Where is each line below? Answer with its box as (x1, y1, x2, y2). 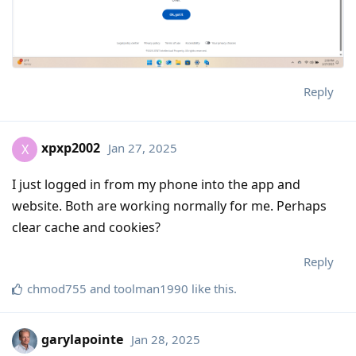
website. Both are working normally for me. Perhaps (12, 196, 327, 215)
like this (188, 280, 234, 296)
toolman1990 (114, 280, 188, 296)
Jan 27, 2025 (108, 140, 177, 157)
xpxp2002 (41, 139, 100, 157)
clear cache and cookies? (12, 218, 161, 236)
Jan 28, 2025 (131, 331, 200, 348)
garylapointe (41, 331, 123, 349)
